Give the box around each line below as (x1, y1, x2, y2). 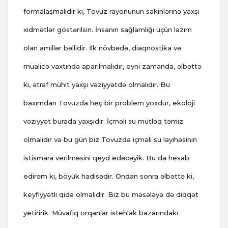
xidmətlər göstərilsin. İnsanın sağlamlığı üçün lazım (23, 25, 192, 34)
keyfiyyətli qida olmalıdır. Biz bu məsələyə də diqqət (23, 190, 198, 199)
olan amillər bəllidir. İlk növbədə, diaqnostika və (23, 44, 181, 52)
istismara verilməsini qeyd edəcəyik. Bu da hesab (23, 154, 189, 162)
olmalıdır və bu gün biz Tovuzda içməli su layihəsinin (23, 135, 197, 144)
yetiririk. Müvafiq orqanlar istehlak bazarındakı (23, 209, 178, 217)
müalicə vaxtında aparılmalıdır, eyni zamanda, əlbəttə (23, 62, 202, 71)
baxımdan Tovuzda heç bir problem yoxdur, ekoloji (23, 99, 195, 107)
